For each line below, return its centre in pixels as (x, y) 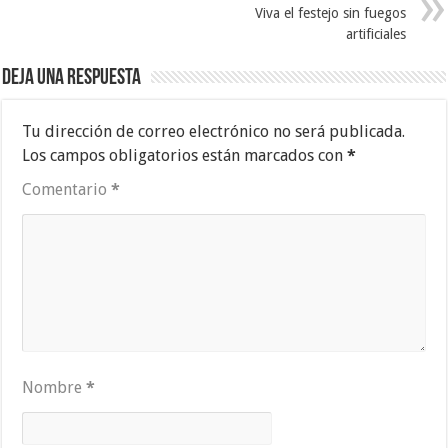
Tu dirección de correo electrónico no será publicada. (214, 131)
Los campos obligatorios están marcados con (185, 155)
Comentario (67, 189)
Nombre (54, 387)
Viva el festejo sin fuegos (330, 12)
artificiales (375, 33)
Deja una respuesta (72, 78)
